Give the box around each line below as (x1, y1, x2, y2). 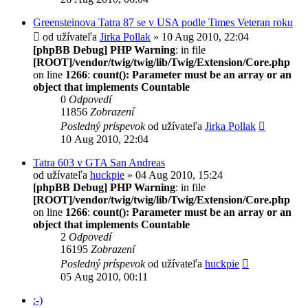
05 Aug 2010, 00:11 (60, 270, 148, 283)
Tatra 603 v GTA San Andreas (33, 156, 165, 168)
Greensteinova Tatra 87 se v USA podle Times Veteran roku (33, 16, 293, 28)
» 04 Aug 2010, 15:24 (124, 168, 223, 181)
